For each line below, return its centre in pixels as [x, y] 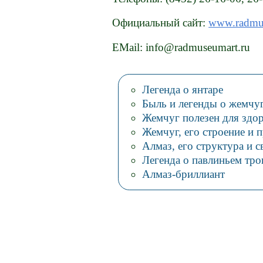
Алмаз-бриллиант [183, 174]
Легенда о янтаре [182, 90]
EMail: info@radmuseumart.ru [181, 47]
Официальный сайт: [161, 23]
